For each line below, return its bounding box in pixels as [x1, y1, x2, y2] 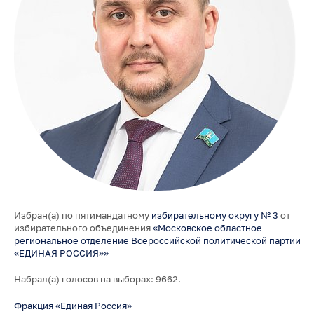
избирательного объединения [13, 221, 153, 233]
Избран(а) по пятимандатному [13, 209, 151, 221]
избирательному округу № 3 [151, 209, 278, 221]
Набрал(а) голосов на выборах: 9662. [13, 273, 181, 285]
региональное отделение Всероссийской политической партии [13, 234, 301, 246]
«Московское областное [152, 221, 262, 233]
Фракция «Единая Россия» [13, 299, 132, 311]
